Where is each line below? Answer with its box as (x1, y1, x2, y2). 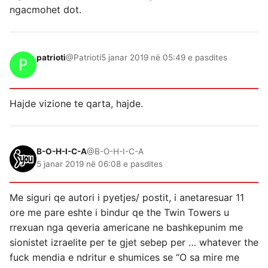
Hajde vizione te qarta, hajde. (10, 98, 143, 109)
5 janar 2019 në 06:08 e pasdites (36, 159, 163, 169)
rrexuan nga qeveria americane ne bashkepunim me (10, 221, 243, 233)
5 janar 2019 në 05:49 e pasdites (101, 53, 227, 62)
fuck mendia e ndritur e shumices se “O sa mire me (10, 251, 239, 263)
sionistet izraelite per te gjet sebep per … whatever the (10, 236, 258, 248)
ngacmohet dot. (10, 4, 81, 16)
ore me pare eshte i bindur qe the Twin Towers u (10, 206, 229, 218)
